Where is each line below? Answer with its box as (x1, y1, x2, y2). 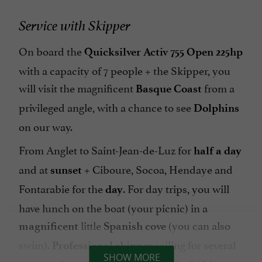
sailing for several (153, 235, 236, 252)
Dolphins (194, 101, 239, 115)
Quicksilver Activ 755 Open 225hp (84, 44, 243, 58)
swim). (19, 235, 52, 252)
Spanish (104, 219, 143, 233)
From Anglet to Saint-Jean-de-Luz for (19, 140, 194, 157)
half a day (194, 143, 242, 157)
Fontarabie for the (19, 179, 105, 196)
